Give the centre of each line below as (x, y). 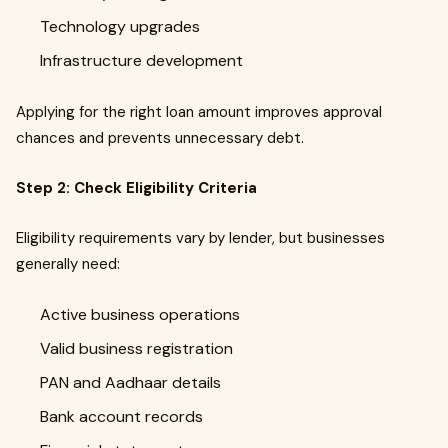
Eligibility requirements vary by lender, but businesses (200, 238)
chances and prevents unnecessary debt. (160, 138)
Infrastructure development (143, 60)
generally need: (68, 264)
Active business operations (142, 314)
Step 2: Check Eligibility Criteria (136, 188)
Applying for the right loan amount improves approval (199, 112)
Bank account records (123, 416)
